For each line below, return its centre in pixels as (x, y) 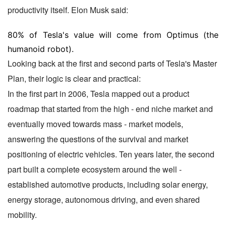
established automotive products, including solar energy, (108, 184)
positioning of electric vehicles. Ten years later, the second (111, 154)
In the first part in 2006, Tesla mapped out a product (98, 93)
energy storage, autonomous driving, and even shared (104, 199)
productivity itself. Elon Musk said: (68, 10)
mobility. (22, 214)
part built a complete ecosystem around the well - (95, 169)
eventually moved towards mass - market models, (95, 124)
